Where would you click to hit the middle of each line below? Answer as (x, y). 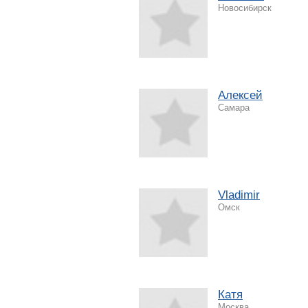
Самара (234, 107)
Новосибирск (245, 8)
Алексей (240, 95)
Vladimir (239, 195)
